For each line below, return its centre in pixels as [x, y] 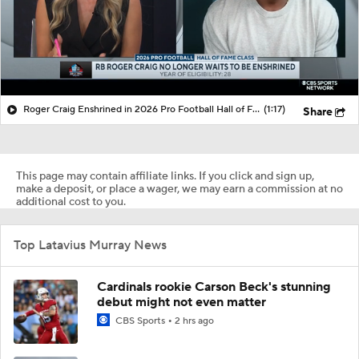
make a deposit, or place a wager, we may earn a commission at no [179, 189]
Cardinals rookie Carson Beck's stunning [214, 286]
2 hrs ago [194, 321]
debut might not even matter [182, 302]
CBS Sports [140, 321]
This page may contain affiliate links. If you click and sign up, [165, 176]
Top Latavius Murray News [90, 245]
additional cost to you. [71, 202]
